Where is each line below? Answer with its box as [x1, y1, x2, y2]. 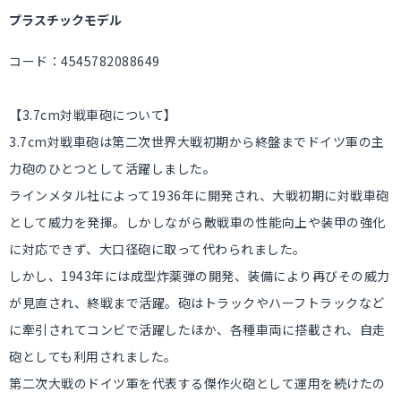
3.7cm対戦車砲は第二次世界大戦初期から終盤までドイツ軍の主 [9, 132, 385, 150]
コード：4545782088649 [9, 52, 160, 70]
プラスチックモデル [9, 11, 122, 29]
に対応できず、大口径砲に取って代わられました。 [9, 240, 306, 258]
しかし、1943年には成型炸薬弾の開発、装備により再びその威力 [9, 267, 390, 285]
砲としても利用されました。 [9, 347, 177, 365]
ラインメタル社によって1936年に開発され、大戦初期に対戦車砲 [9, 186, 389, 204]
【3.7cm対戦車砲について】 [9, 106, 177, 124]
